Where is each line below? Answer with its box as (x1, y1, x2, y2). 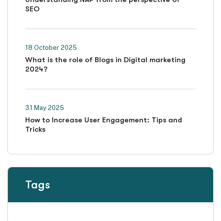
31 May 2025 (25, 104, 64, 111)
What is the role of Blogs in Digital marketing (25, 55, 185, 64)
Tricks (25, 125, 45, 134)
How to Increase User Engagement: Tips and (25, 115, 182, 124)
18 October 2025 (25, 44, 77, 51)
